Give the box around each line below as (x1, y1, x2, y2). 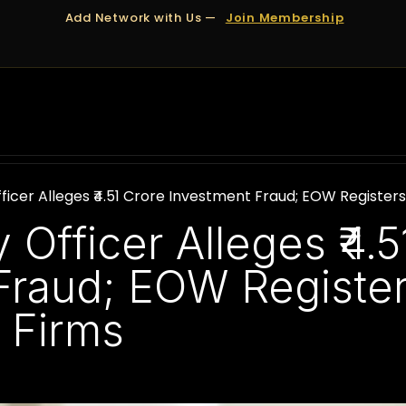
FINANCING (293, 105, 369, 124)
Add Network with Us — (64, 9, 220, 26)
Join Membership (225, 9, 344, 26)
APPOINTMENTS (161, 105, 265, 124)
